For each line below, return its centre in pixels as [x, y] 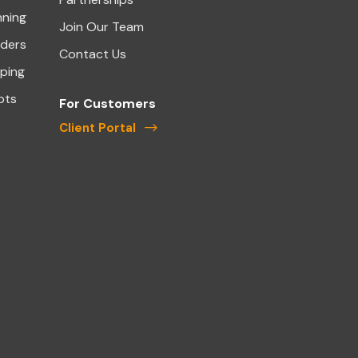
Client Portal [97, 127]
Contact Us [92, 54]
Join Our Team [101, 26]
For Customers [107, 103]
